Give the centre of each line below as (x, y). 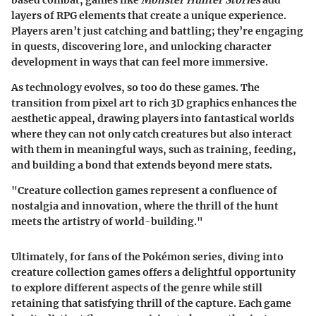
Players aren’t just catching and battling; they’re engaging (157, 31)
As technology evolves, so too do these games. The (135, 87)
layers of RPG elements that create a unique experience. (149, 15)
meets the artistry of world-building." (107, 221)
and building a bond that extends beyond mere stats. (142, 165)
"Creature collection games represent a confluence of (144, 190)
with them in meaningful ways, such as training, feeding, (154, 149)
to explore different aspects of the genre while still (137, 287)
